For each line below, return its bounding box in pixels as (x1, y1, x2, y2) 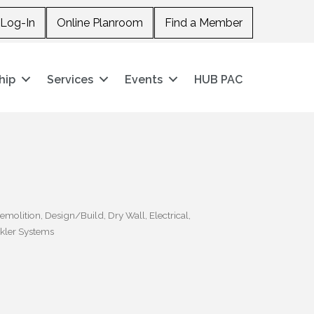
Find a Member (164, 16, 243, 29)
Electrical (149, 210, 189, 221)
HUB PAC (194, 72, 243, 86)
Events (125, 72, 163, 86)
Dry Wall (108, 210, 145, 221)
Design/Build (45, 210, 104, 221)
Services (47, 72, 94, 86)
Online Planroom (56, 16, 143, 29)
